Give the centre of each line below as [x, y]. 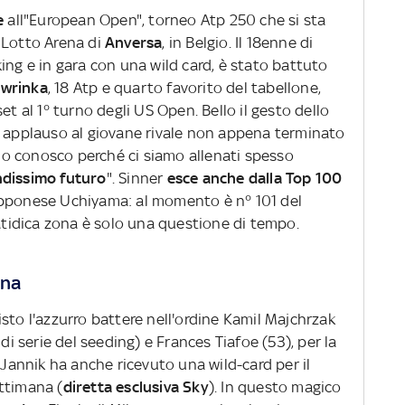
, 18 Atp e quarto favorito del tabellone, [184, 88]
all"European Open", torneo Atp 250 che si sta [167, 20]
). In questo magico [275, 387]
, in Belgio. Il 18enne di [238, 43]
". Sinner [137, 179]
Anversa [134, 43]
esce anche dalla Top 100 [254, 179]
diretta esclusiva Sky [136, 387]
